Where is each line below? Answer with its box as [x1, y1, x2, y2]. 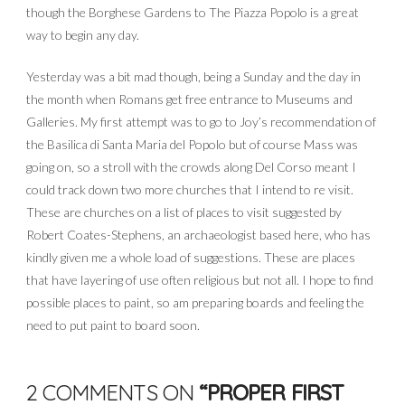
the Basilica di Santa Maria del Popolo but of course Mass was [26, 137, 359, 152]
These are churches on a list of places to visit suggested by [26, 204, 343, 220]
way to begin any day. [26, 27, 140, 42]
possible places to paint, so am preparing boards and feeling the [26, 295, 365, 310]
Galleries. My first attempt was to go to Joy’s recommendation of [26, 114, 377, 129]
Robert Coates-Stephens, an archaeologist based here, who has [26, 227, 372, 242]
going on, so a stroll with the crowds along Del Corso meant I [26, 159, 357, 174]
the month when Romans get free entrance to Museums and [26, 91, 353, 107]
